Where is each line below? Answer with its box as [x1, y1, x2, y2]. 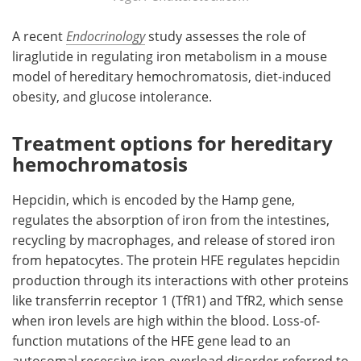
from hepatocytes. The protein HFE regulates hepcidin [12, 251, 340, 268]
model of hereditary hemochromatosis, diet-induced [12, 67, 331, 85]
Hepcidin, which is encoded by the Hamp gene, [12, 190, 295, 208]
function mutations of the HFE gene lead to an [12, 331, 291, 349]
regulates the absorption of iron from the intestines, [12, 210, 330, 228]
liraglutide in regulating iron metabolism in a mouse [12, 47, 327, 64]
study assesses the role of [148, 27, 305, 44]
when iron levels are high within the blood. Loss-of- [12, 311, 320, 329]
